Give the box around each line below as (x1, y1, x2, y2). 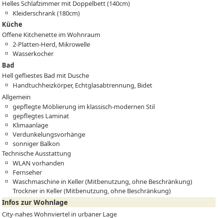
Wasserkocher (13, 49, 54, 58)
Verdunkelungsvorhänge (13, 129, 86, 139)
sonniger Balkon (13, 139, 60, 148)
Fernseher (13, 167, 42, 177)
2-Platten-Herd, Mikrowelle (13, 40, 91, 49)
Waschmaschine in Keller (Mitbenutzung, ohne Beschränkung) (13, 177, 193, 186)
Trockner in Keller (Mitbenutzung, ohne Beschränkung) (13, 186, 171, 195)
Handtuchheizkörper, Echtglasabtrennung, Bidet (13, 81, 153, 90)
